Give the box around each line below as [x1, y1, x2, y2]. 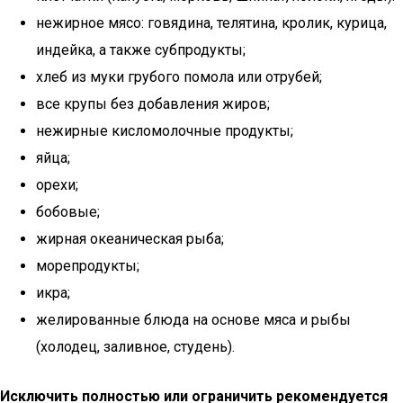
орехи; [36, 176, 78, 193]
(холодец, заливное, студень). [36, 338, 235, 355]
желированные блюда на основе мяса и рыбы [36, 311, 351, 328]
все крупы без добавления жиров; [36, 95, 270, 112]
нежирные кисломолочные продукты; [36, 122, 293, 139]
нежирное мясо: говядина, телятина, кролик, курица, [36, 14, 387, 31]
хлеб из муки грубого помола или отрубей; [36, 68, 322, 85]
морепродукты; [36, 257, 139, 274]
